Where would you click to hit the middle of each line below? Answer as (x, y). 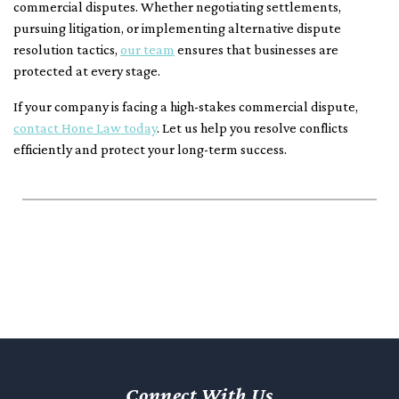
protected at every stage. (87, 71)
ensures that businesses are (256, 50)
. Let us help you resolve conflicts (252, 128)
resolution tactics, (67, 50)
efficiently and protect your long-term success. (150, 150)
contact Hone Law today (85, 128)
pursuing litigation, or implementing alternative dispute (177, 28)
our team (147, 50)
